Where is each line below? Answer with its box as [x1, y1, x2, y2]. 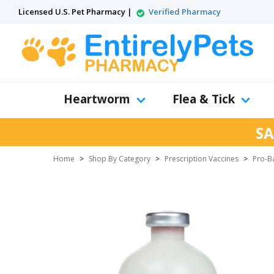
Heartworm [64, 91, 130, 107]
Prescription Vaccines [165, 154, 239, 164]
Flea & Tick [172, 91, 235, 107]
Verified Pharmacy [149, 6, 221, 17]
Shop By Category [89, 154, 150, 164]
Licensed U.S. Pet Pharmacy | [18, 6, 134, 17]
